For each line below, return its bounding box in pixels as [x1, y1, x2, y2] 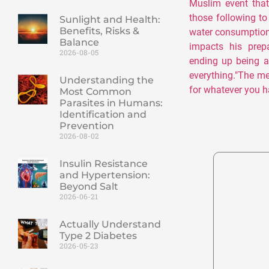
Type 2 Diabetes [59, 230, 137, 242]
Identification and [59, 109, 147, 121]
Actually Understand [59, 219, 161, 231]
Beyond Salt [59, 181, 118, 193]
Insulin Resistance [59, 158, 148, 170]
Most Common [59, 86, 131, 98]
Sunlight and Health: [59, 14, 160, 26]
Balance [59, 37, 99, 49]
